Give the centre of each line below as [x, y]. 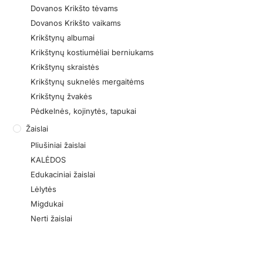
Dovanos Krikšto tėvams [75, 8]
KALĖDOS [48, 159]
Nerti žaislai [52, 218]
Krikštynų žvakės [62, 96]
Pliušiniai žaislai [58, 145]
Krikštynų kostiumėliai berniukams [92, 52]
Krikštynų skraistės [65, 67]
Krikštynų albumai [63, 37]
